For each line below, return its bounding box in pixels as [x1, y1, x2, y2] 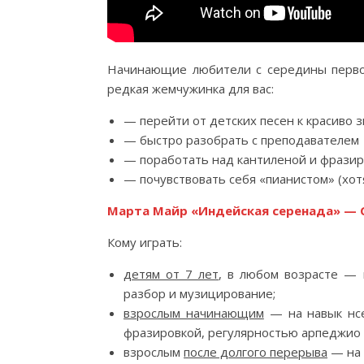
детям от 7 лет [123, 266, 219, 282]
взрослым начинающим [123, 305, 264, 321]
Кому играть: [107, 234, 182, 250]
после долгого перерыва [184, 344, 327, 360]
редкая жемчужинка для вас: [107, 80, 274, 97]
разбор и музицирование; [123, 285, 275, 301]
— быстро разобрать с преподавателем [123, 132, 359, 148]
